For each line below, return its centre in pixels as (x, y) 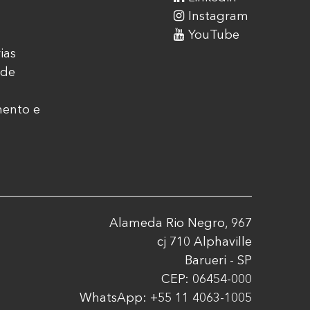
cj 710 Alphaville (204, 241)
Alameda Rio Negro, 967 (181, 223)
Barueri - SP (218, 260)
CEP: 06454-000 (207, 279)
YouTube (213, 35)
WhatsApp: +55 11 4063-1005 (166, 298)
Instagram (218, 16)
